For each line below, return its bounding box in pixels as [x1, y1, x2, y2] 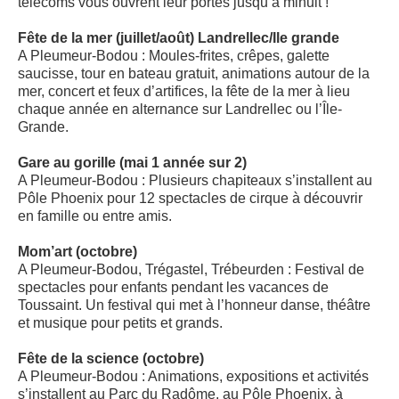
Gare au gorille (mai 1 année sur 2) [18, 155, 247, 171]
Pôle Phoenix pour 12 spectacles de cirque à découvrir [18, 191, 362, 207]
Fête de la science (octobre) [18, 351, 204, 367]
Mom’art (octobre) [18, 244, 137, 260]
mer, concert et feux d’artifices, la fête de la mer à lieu [18, 84, 350, 100]
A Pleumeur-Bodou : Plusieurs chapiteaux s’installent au [18, 173, 372, 189]
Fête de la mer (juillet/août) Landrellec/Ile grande [18, 30, 339, 46]
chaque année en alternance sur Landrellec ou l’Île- [18, 102, 342, 118]
